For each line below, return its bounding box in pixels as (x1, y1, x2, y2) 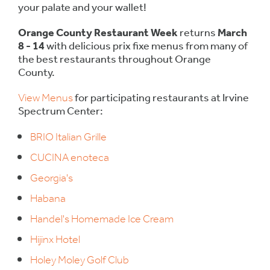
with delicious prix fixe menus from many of (46, 36, 248, 57)
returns (178, 23, 218, 44)
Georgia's (30, 168, 73, 189)
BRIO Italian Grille (30, 127, 107, 148)
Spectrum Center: (18, 101, 103, 122)
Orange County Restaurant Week (18, 23, 178, 44)
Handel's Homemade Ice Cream (30, 209, 174, 230)
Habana (30, 189, 66, 210)
